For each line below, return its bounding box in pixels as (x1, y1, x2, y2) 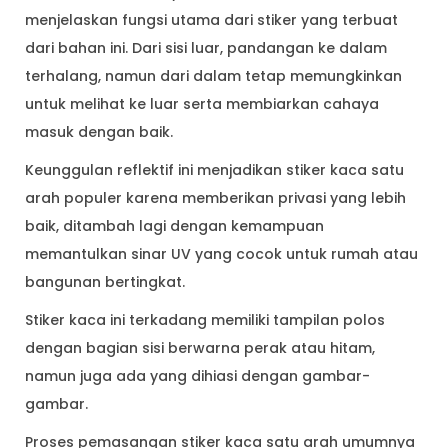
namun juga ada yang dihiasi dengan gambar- (25, 366, 370, 387)
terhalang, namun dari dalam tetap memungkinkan (25, 66, 402, 87)
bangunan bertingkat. (25, 272, 185, 293)
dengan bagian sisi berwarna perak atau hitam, (25, 338, 375, 359)
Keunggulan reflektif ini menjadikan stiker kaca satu (25, 160, 404, 181)
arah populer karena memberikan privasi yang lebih (25, 188, 406, 209)
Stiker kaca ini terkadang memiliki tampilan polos (25, 310, 385, 331)
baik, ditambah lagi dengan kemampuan (25, 216, 324, 237)
